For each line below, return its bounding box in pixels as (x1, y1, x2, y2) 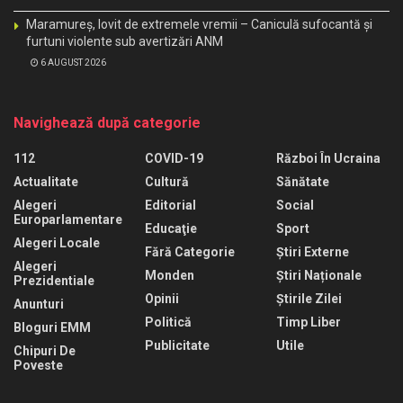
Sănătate (276, 175, 329, 190)
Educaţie (145, 221, 197, 237)
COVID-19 (145, 151, 203, 166)
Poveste (13, 358, 63, 373)
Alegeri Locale (13, 236, 100, 251)
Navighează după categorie (13, 114, 201, 132)
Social (276, 198, 314, 213)
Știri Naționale (276, 268, 362, 283)
